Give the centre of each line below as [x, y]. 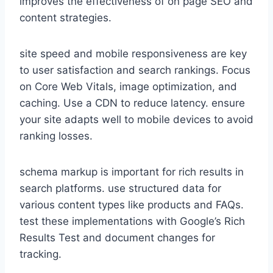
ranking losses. [56, 136]
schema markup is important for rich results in [132, 172]
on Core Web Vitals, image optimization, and [128, 86]
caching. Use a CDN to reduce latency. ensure [132, 103]
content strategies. [66, 17]
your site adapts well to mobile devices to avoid [136, 119]
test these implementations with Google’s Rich [132, 221]
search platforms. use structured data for [120, 188]
